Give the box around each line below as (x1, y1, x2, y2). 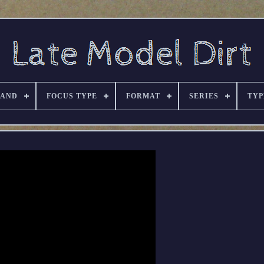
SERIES (189, 92, 219, 100)
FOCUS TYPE (47, 92, 97, 100)
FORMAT (126, 92, 160, 100)
